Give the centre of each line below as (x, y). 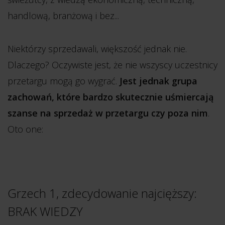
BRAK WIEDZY (45, 211)
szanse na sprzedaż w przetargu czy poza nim (108, 113)
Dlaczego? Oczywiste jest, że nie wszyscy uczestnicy (113, 65)
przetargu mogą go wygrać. (64, 81)
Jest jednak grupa (158, 81)
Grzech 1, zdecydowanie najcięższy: (102, 193)
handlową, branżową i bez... (63, 16)
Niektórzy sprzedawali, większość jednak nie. (97, 49)
